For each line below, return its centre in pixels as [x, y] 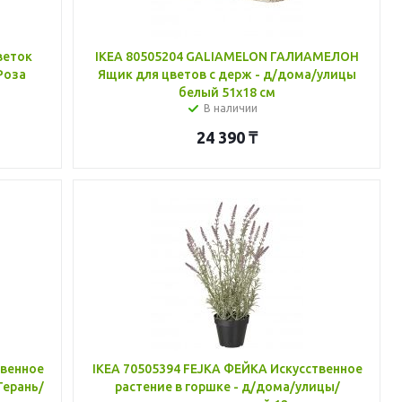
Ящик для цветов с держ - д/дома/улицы [227, 74]
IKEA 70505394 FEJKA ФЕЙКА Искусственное [227, 369]
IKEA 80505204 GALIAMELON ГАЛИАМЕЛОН [227, 57]
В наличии [231, 108]
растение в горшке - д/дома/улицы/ [227, 387]
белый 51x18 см [227, 92]
